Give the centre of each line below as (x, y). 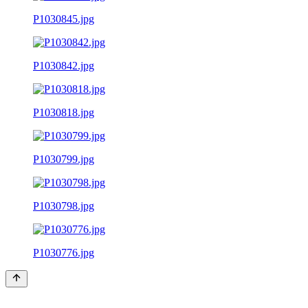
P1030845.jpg (64, 19)
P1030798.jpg (64, 206)
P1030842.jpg (64, 65)
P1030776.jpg (64, 252)
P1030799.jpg (64, 159)
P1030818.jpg (64, 112)
